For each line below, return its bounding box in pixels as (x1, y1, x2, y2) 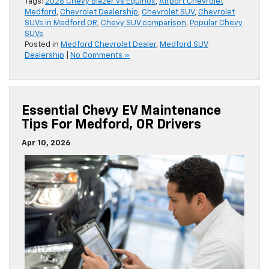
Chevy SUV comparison (101, 19, 186, 28)
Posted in (25, 41, 61, 49)
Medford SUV (160, 41, 208, 49)
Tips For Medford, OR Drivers (22, 118, 207, 132)
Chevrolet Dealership (60, 8, 138, 17)
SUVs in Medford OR (25, 19, 97, 28)
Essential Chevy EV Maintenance (22, 104, 221, 118)
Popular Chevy (190, 19, 243, 28)
